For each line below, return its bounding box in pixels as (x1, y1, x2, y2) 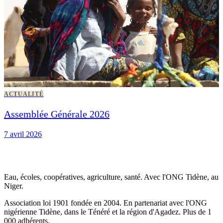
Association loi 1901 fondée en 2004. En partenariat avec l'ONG (4, 198, 207, 207)
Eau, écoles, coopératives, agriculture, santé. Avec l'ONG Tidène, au (4, 172, 219, 181)
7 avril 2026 (4, 129, 42, 138)
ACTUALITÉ (4, 90, 44, 98)
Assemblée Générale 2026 (4, 108, 110, 119)
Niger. (4, 181, 23, 190)
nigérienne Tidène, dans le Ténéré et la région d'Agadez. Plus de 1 (4, 207, 212, 216)
